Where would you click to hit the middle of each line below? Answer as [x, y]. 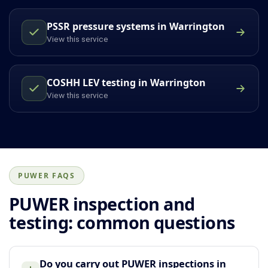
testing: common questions [122, 222]
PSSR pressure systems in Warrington [136, 27]
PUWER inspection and [102, 203]
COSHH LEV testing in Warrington [126, 83]
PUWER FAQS [47, 175]
